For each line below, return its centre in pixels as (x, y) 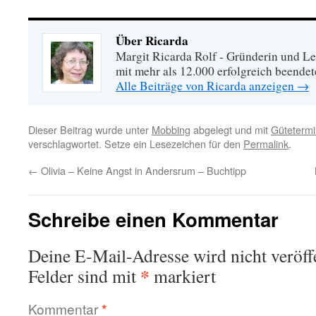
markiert (183, 276)
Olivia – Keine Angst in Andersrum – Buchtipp (142, 170)
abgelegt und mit (231, 129)
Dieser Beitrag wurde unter (90, 129)
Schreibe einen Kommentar (153, 219)
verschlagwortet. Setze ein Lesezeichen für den (136, 144)
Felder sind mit (84, 276)
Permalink (266, 144)
